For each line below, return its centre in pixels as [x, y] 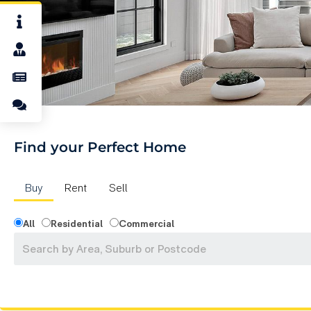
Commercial [146, 224]
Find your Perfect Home [100, 147]
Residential [77, 224]
